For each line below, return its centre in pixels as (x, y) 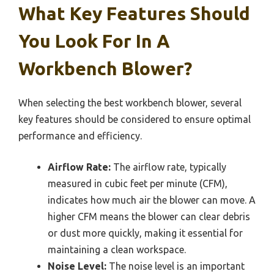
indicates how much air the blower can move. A (152, 200)
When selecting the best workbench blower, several (130, 103)
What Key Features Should (134, 14)
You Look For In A (94, 41)
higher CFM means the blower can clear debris (149, 217)
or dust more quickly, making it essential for (145, 233)
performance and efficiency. (80, 136)
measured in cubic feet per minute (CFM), (138, 184)
